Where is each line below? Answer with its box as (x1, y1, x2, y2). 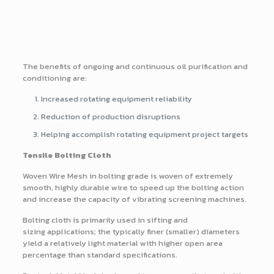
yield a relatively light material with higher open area (22, 237, 223, 250)
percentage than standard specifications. (22, 249, 177, 261)
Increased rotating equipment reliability (40, 93, 192, 105)
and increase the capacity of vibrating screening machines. (22, 193, 246, 206)
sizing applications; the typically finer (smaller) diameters (22, 226, 240, 238)
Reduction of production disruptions (40, 111, 180, 123)
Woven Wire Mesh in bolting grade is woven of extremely (22, 170, 233, 182)
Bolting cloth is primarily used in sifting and (22, 214, 188, 226)
